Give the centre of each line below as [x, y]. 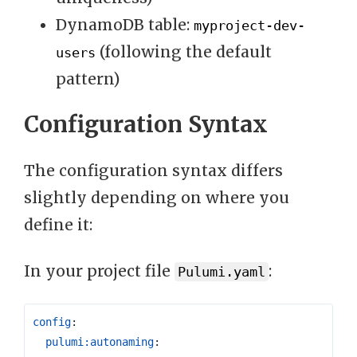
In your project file [99, 271]
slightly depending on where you [157, 198]
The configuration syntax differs [153, 171]
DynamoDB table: [125, 25]
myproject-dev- [249, 26]
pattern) [88, 79]
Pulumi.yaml [222, 272]
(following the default [184, 52]
